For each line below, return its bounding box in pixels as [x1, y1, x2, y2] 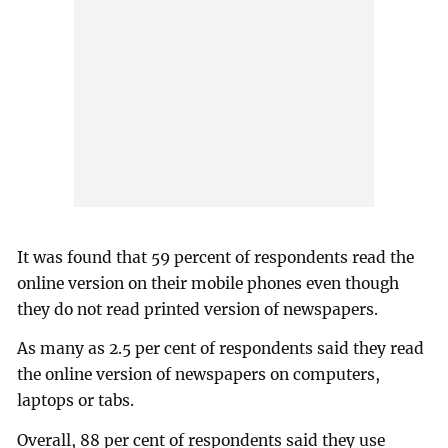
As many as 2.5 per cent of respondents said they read [17, 339, 425, 359]
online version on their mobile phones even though [17, 273, 400, 293]
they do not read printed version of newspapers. [17, 299, 387, 319]
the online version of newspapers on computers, [17, 365, 381, 385]
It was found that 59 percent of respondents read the [17, 247, 415, 267]
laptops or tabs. [17, 391, 135, 411]
